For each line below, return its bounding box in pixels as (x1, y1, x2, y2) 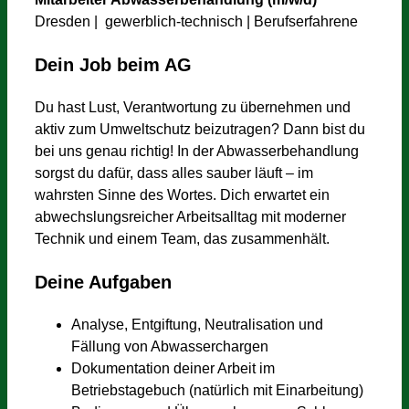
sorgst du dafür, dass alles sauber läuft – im (35, 165, 313, 181)
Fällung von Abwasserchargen (71, 339, 268, 354)
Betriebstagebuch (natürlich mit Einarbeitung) (71, 383, 363, 398)
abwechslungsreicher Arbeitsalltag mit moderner (35, 209, 346, 225)
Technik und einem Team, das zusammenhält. (35, 231, 330, 246)
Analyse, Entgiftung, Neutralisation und (71, 317, 323, 332)
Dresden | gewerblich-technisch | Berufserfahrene (35, 14, 358, 29)
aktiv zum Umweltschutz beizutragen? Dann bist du (35, 121, 365, 137)
